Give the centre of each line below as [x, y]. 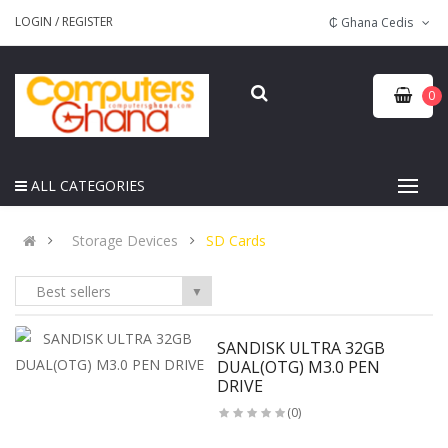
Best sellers [73, 292]
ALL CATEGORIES [88, 186]
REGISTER [87, 21]
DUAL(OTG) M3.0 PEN [298, 367]
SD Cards [236, 241]
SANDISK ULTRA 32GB [300, 348]
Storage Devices [125, 241]
